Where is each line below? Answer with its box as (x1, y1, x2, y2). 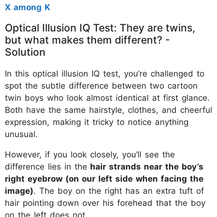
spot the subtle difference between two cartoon (5, 80, 198, 91)
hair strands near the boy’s (87, 161, 203, 171)
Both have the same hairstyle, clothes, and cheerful (5, 105, 212, 115)
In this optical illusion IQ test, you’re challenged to (5, 68, 204, 78)
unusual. (5, 129, 38, 139)
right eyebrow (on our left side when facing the (5, 173, 203, 184)
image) (5, 186, 33, 196)
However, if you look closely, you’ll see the (5, 149, 175, 159)
